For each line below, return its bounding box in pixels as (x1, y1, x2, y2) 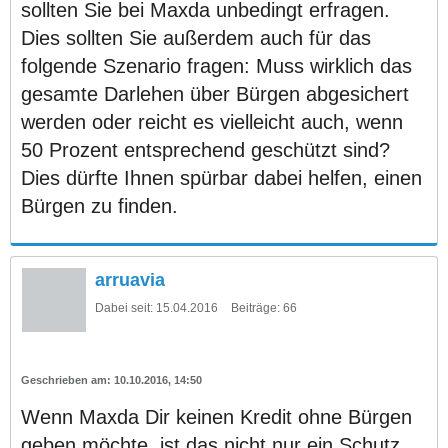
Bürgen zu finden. (21, 194, 178, 217)
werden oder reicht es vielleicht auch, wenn (21, 110, 403, 133)
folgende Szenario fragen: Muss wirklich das (21, 54, 412, 77)
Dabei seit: (95, 300, 153, 315)
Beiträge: (231, 300, 280, 315)
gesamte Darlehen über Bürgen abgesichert (21, 82, 409, 105)
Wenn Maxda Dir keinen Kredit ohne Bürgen (21, 405, 412, 428)
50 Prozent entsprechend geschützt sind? (21, 138, 390, 161)
